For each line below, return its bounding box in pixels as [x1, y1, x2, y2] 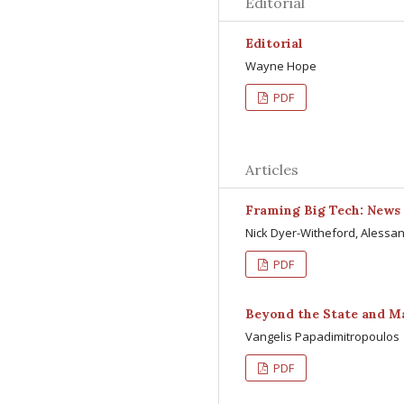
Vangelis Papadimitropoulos [245, 328, 399, 344]
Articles [245, 161, 298, 179]
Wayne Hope [245, 58, 317, 74]
